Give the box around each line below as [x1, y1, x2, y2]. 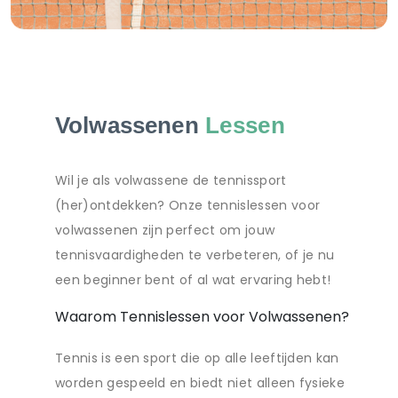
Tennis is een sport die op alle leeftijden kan [55, 348, 339, 367]
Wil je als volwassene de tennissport [55, 171, 287, 189]
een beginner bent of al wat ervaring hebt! [55, 270, 331, 289]
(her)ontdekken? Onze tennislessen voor [55, 195, 321, 214]
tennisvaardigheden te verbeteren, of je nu [55, 245, 335, 264]
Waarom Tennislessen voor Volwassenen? [55, 306, 349, 327]
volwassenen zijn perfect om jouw [55, 220, 275, 239]
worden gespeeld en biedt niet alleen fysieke [55, 373, 346, 392]
